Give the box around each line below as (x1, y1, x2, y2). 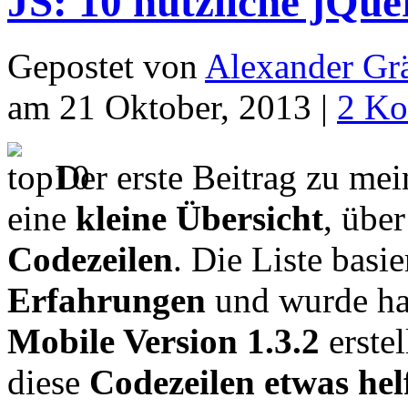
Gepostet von (7, 46, 205, 87)
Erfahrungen (7, 280, 206, 321)
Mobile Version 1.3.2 (7, 321, 320, 362)
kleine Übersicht (76, 199, 323, 239)
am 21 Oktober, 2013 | (7, 87, 337, 127)
